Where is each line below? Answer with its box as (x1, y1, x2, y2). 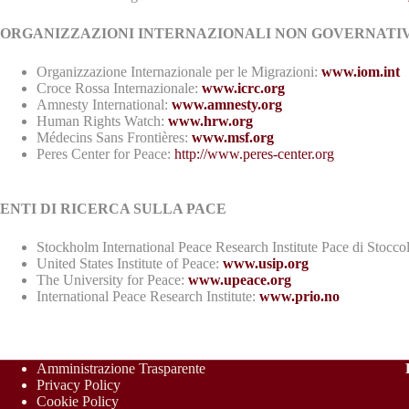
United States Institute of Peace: (37, 255, 223, 271)
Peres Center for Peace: (37, 145, 174, 162)
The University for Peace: (37, 271, 188, 288)
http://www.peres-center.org (174, 145, 334, 162)
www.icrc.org (202, 79, 285, 96)
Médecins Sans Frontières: (37, 129, 192, 145)
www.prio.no (259, 288, 340, 304)
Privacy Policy (37, 377, 121, 393)
